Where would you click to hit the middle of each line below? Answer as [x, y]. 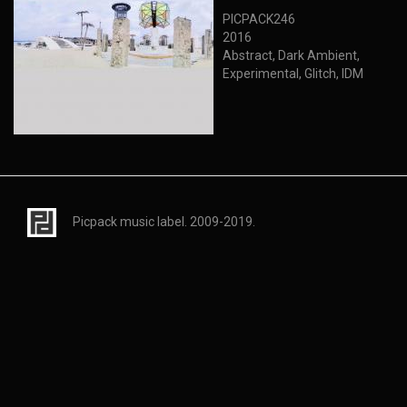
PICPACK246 [259, 19]
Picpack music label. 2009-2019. [163, 221]
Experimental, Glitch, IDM [293, 74]
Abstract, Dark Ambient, [291, 55]
